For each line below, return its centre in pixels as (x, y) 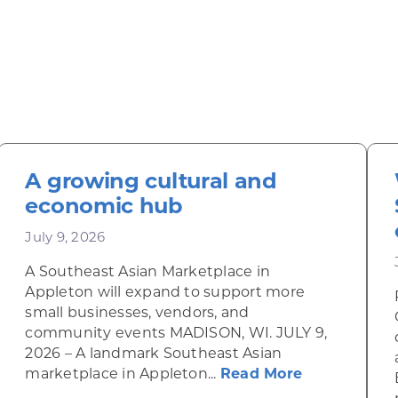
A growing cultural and (151, 183)
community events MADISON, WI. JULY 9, (176, 334)
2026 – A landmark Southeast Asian (154, 354)
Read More (261, 375)
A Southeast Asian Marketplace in (148, 273)
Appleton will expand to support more (165, 293)
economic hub (104, 208)
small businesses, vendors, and (137, 314)
